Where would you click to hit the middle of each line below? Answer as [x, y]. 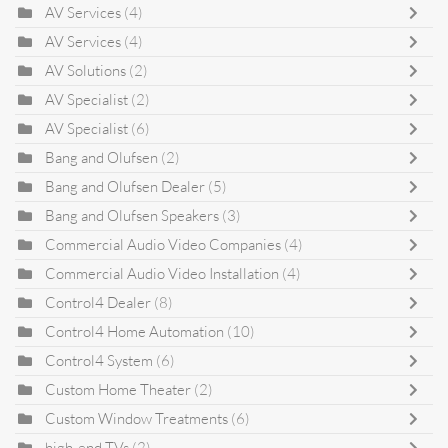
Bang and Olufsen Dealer [125, 186]
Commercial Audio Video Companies [163, 244]
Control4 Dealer [98, 302]
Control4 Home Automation [136, 331]
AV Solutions [85, 70]
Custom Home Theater [119, 389]
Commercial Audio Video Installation [162, 273]
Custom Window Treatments [136, 418]
